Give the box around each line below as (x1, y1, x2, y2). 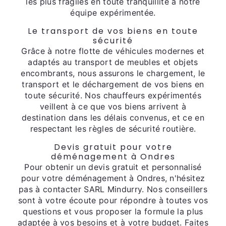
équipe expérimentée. (70, 8, 156, 18)
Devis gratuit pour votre (53, 141, 173, 153)
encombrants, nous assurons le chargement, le (21, 68, 205, 78)
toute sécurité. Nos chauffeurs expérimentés (25, 90, 201, 100)
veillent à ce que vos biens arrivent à (39, 101, 187, 111)
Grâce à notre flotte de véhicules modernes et (21, 46, 205, 56)
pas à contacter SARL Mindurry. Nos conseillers (19, 184, 207, 194)
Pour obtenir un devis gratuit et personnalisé (24, 162, 202, 172)
